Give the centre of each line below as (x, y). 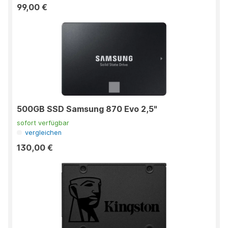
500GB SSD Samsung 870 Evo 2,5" (87, 109)
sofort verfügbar (43, 123)
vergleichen (44, 133)
